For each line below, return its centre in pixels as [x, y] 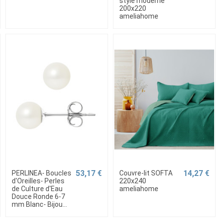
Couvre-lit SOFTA [146, 173]
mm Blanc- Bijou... [39, 204]
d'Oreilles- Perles [38, 181]
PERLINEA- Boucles [41, 173]
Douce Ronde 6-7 [38, 196]
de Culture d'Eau [37, 188]
